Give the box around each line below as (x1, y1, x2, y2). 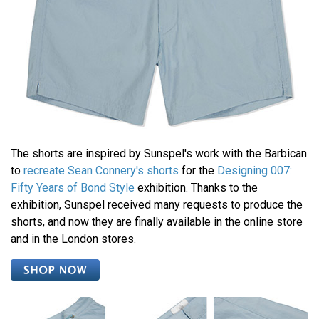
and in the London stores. (11, 232, 136, 246)
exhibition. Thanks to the (135, 181, 258, 195)
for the (179, 164, 217, 178)
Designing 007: (217, 164, 292, 178)
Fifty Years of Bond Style (11, 181, 135, 195)
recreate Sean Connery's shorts (23, 164, 179, 178)
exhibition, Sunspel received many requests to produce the (11, 198, 303, 212)
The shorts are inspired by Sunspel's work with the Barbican (11, 147, 307, 161)
